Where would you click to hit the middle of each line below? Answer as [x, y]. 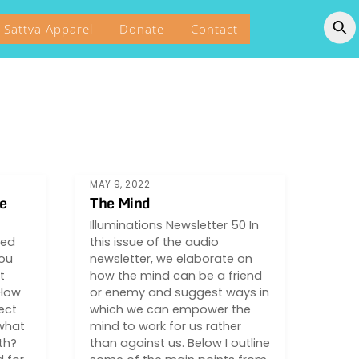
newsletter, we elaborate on [171, 259]
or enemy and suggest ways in [180, 293]
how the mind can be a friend [176, 276]
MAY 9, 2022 [120, 184]
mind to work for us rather [166, 327]
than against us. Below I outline [180, 343]
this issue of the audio [155, 242]
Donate [142, 28]
